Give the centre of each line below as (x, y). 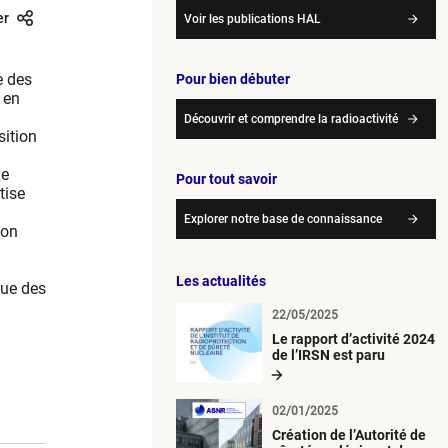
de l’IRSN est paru (328, 354)
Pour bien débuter (233, 78)
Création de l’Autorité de (349, 434)
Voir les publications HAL (252, 18)
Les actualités (221, 280)
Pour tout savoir (226, 178)
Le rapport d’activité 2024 (353, 338)
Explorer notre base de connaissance (283, 218)
